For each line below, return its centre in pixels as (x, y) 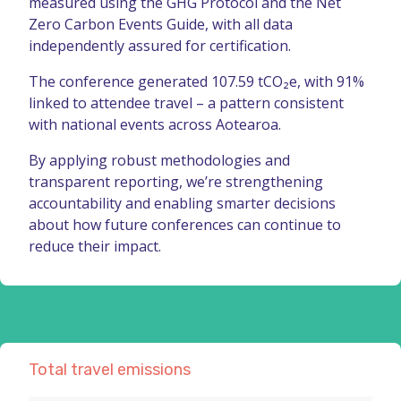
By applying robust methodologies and (159, 160)
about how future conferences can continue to (185, 224)
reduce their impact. (95, 246)
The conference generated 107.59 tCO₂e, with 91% (196, 81)
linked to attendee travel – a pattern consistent (186, 102)
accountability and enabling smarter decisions (182, 203)
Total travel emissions (110, 369)
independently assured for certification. (160, 45)
